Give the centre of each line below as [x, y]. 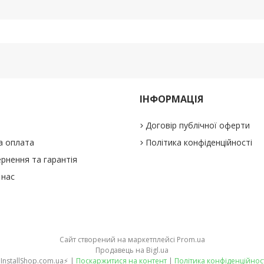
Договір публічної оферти [198, 126]
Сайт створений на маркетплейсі [118, 240]
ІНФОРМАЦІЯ [172, 99]
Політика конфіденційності [199, 143]
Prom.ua [191, 240]
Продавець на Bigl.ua [132, 250]
